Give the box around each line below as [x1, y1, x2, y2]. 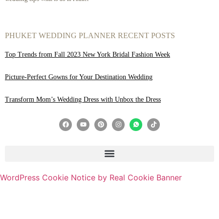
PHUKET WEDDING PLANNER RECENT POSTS [5, 31, 175, 40]
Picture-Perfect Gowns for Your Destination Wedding [5, 73, 153, 81]
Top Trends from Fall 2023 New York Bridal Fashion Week [5, 50, 170, 58]
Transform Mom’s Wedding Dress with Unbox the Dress [5, 95, 161, 103]
